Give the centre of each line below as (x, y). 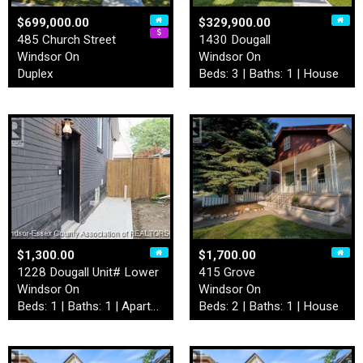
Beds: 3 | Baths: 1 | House (269, 73)
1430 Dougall (235, 39)
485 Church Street (66, 39)
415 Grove (227, 272)
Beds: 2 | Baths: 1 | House (269, 306)
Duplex (35, 73)
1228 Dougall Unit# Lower (88, 272)
